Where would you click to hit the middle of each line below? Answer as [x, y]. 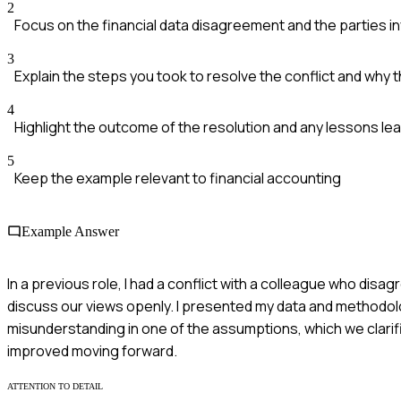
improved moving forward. [92, 350]
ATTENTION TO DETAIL [55, 386]
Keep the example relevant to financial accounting [178, 179]
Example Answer [70, 231]
